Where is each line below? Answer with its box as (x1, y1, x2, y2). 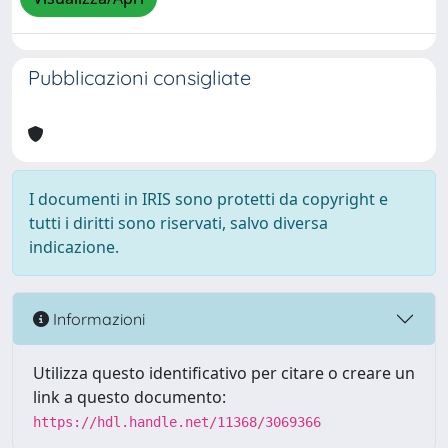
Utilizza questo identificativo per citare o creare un (33, 362, 415, 384)
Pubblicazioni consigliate (28, 65, 251, 90)
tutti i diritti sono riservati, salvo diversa (29, 212, 328, 234)
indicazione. (29, 236, 119, 258)
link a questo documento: (33, 386, 226, 408)
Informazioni (49, 308, 145, 329)
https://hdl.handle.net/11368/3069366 (33, 414, 321, 430)
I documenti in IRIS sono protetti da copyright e (29, 188, 388, 210)
